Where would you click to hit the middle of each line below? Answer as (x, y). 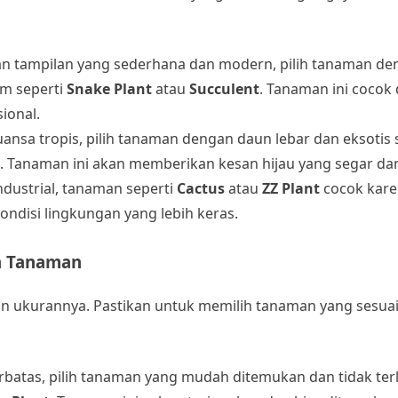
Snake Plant (109, 89)
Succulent (224, 89)
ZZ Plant (291, 189)
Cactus (201, 189)
